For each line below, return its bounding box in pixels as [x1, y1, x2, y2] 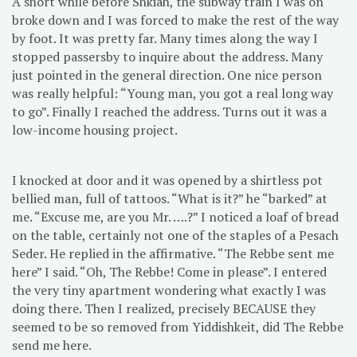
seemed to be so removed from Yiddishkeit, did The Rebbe [12, 318, 343, 336]
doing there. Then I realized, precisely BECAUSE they [12, 300, 316, 318]
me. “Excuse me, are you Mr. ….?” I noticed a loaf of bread [12, 208, 339, 226]
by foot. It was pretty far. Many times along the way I [12, 29, 318, 48]
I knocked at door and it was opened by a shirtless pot [12, 171, 323, 190]
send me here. [12, 336, 92, 355]
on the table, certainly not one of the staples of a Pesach [12, 226, 339, 245]
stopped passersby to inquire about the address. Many [12, 48, 323, 66]
